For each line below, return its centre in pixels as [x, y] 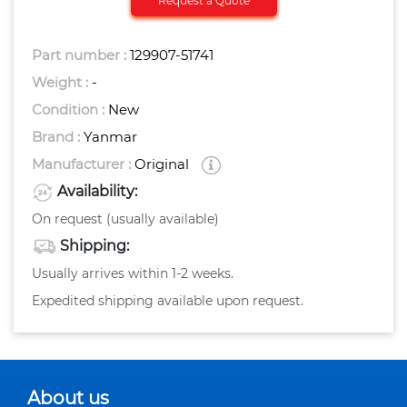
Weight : [62, 83]
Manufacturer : [83, 164]
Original [162, 164]
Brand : [58, 137]
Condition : [70, 110]
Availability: [97, 192]
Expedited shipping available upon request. [168, 301]
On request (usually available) [125, 219]
